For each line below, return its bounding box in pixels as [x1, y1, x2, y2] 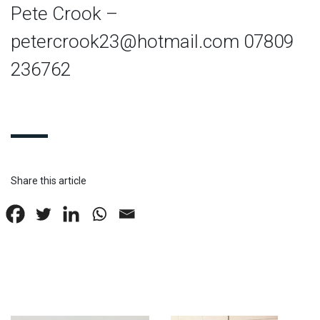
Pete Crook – [11, 3, 118, 25]
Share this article [11, 175, 86, 187]
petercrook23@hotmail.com [11, 31, 239, 53]
